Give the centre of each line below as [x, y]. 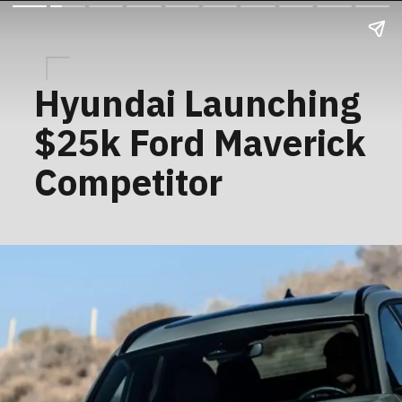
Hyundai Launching [198, 103]
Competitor [129, 182]
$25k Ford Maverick [201, 142]
